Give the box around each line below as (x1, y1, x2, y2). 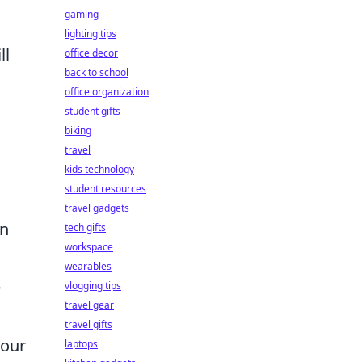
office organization (65, 85, 149, 99)
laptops (65, 337, 98, 351)
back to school (65, 65, 128, 79)
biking (65, 124, 91, 137)
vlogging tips (65, 279, 121, 293)
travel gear (65, 298, 114, 312)
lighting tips (65, 27, 116, 40)
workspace (65, 240, 113, 254)
